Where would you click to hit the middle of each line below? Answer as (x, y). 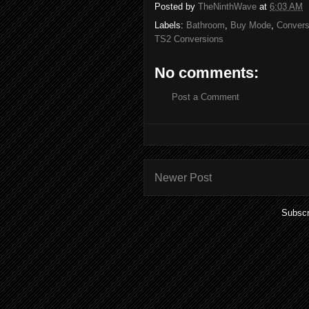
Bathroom (206, 25)
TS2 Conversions (189, 39)
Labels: (170, 25)
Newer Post (183, 178)
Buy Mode (251, 25)
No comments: (207, 72)
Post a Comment (206, 97)
